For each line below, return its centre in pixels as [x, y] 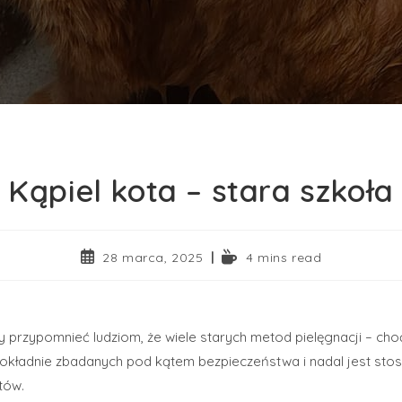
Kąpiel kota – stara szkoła [201, 190]
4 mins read [284, 257]
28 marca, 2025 [153, 257]
